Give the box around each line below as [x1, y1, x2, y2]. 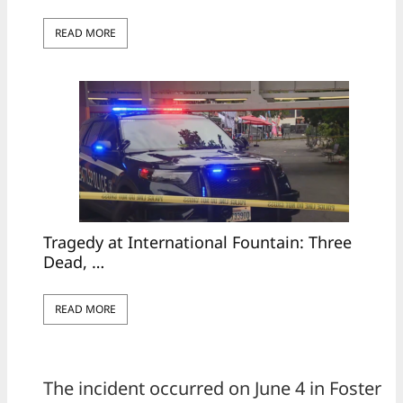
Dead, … [43, 250, 104, 273]
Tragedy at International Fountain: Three [43, 230, 352, 253]
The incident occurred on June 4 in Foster [43, 375, 381, 400]
